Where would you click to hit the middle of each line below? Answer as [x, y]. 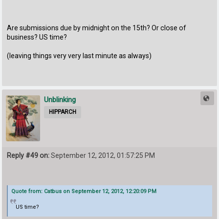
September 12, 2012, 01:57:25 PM [102, 155]
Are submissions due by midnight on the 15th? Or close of [97, 28]
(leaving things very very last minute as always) [79, 56]
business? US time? [37, 37]
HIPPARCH [63, 112]
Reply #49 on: [28, 155]
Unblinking [60, 100]
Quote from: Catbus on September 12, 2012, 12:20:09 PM [84, 191]
